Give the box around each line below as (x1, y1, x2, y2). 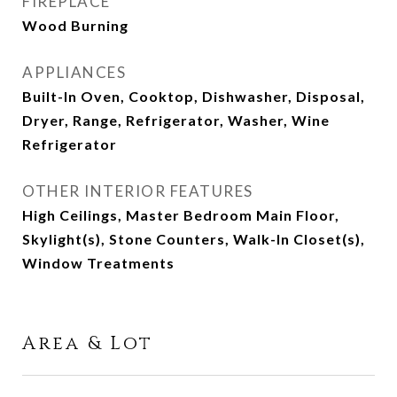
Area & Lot (22, 331, 153, 356)
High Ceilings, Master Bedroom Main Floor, (22, 206, 339, 223)
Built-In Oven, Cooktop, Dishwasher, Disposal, (22, 88, 365, 105)
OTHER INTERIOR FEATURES (22, 182, 253, 200)
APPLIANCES (22, 63, 126, 82)
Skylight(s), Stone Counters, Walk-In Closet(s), (22, 230, 365, 247)
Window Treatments (22, 254, 175, 271)
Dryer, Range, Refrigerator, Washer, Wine (22, 112, 330, 128)
